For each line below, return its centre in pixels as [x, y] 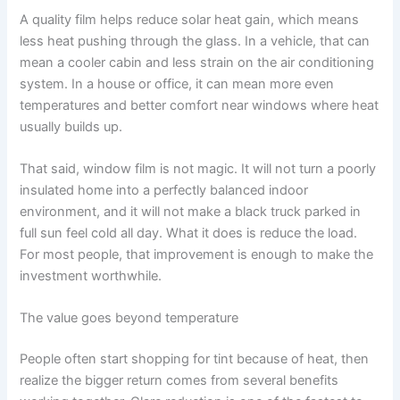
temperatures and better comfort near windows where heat [200, 105]
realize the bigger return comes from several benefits [179, 381]
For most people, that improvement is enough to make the [197, 254]
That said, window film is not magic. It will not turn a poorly [198, 168]
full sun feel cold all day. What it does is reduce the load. [189, 233]
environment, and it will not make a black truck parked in [191, 211]
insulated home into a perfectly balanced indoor [164, 190]
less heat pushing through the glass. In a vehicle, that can [195, 41]
